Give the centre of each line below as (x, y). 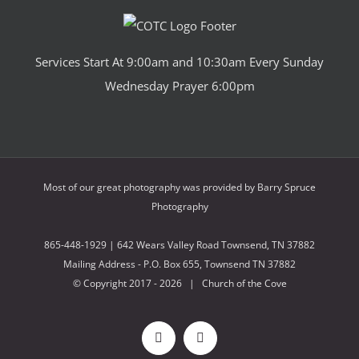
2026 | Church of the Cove (223, 283)
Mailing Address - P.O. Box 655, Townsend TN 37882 (179, 264)
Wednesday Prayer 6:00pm (179, 85)
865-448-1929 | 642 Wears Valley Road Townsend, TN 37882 (179, 244)
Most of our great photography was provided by (150, 187)
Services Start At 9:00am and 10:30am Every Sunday (179, 61)
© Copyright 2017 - (116, 283)
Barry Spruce (286, 187)
